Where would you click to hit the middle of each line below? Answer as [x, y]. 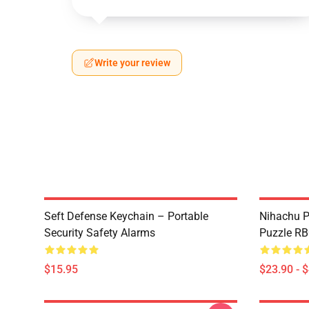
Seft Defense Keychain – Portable [126, 216]
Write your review [132, 63]
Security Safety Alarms [100, 233]
